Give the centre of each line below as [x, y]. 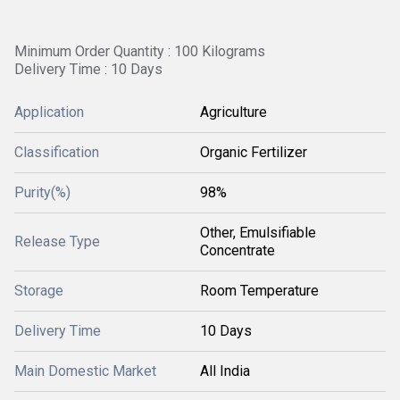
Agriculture [233, 112]
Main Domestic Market [85, 371]
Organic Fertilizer [254, 152]
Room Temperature [259, 291]
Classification [57, 152]
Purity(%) [42, 192]
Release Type [57, 242]
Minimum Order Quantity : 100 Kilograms [140, 51]
